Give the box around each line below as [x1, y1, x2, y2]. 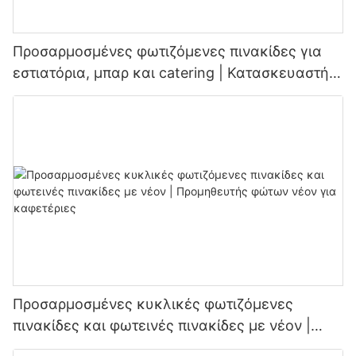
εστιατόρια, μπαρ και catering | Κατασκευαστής [13, 64, 337, 81]
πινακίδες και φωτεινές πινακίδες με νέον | [13, 317, 311, 335]
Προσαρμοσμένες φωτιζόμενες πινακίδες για [13, 42, 322, 60]
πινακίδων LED [13, 85, 114, 103]
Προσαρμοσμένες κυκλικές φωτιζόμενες [13, 296, 293, 313]
